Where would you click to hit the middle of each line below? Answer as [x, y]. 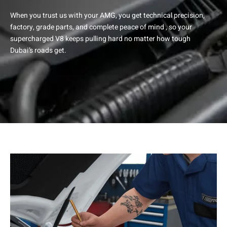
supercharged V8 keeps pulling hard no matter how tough [100, 39]
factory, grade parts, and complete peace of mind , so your [101, 27]
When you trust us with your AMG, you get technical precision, [107, 15]
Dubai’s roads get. [38, 50]
